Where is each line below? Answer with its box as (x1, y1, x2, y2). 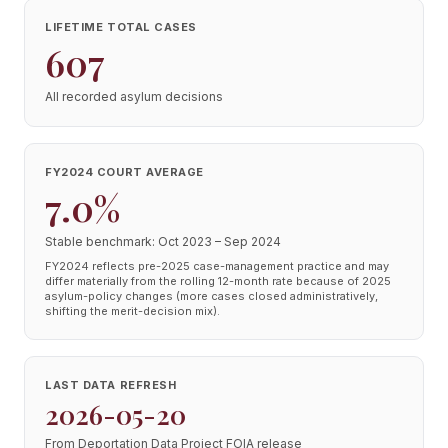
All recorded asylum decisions (45, 89, 223, 104)
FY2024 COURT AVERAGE (45, 165, 204, 179)
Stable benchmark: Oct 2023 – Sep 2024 (45, 234, 281, 249)
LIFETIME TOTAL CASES (45, 20, 197, 34)
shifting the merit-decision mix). (45, 304, 220, 318)
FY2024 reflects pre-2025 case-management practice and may (45, 259, 389, 273)
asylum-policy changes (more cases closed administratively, (45, 289, 378, 303)
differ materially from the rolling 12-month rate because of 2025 (45, 274, 391, 288)
